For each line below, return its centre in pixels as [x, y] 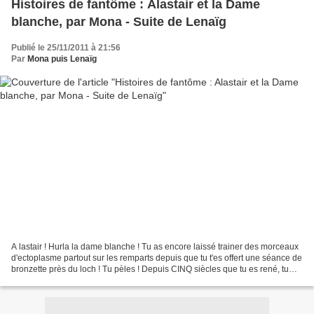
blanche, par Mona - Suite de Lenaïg [119, 22]
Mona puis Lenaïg [62, 59]
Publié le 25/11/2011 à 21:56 [66, 48]
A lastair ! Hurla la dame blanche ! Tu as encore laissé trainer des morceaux [155, 246]
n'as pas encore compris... [61, 280]
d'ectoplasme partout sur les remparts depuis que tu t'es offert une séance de [157, 258]
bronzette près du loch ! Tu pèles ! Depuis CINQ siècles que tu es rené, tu [150, 269]
